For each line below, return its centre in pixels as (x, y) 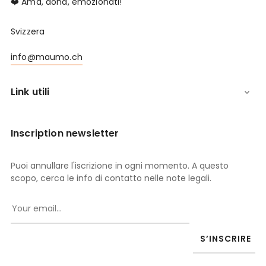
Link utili (30, 92)
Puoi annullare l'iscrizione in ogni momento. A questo (120, 166)
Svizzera (28, 32)
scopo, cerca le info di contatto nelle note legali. (111, 178)
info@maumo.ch (47, 57)
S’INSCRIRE (226, 239)
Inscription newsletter (65, 134)
